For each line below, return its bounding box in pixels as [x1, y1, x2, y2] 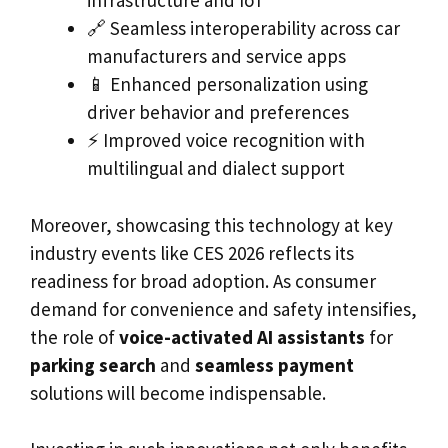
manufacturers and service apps [87, 44, 346, 69]
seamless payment [195, 352, 354, 377]
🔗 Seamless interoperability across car [87, 16, 400, 41]
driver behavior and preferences [87, 100, 349, 125]
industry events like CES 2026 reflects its [30, 240, 354, 265]
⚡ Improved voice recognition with [87, 128, 365, 153]
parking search [30, 352, 156, 377]
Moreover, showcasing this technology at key [30, 212, 393, 237]
